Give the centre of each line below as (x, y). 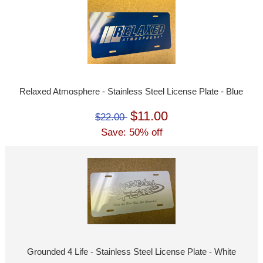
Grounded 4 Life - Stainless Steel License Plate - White (131, 252)
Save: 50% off (131, 133)
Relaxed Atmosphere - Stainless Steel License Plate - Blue (131, 92)
